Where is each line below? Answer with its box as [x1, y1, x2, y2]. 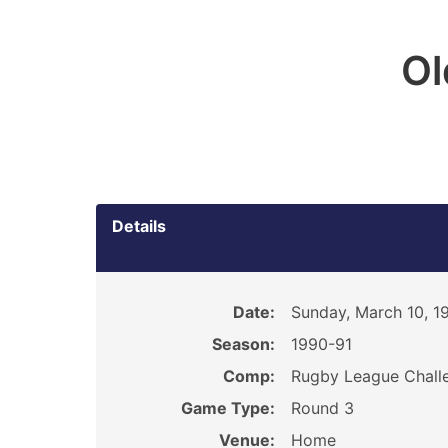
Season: [211, 334, 275, 354]
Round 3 [290, 398, 354, 418]
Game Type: [180, 398, 275, 418]
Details [112, 216, 166, 236]
